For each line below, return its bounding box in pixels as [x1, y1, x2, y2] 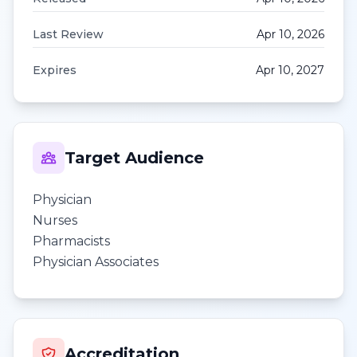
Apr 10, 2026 [257, 27, 324, 41]
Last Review [33, 27, 104, 41]
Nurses [33, 213, 77, 228]
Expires [33, 63, 76, 77]
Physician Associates [33, 254, 159, 269]
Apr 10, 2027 [256, 63, 324, 77]
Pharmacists [33, 233, 110, 249]
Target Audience [65, 148, 204, 167]
